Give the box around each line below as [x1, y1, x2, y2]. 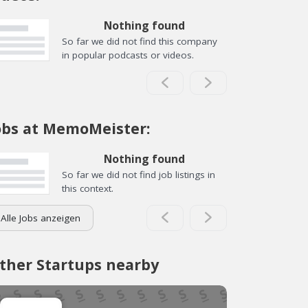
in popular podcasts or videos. [62, 48, 194, 61]
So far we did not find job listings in [62, 168, 215, 181]
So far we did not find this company [62, 34, 217, 47]
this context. [62, 182, 113, 195]
